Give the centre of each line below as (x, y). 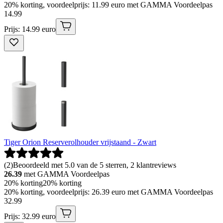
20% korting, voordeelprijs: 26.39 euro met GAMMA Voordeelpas (109, 192)
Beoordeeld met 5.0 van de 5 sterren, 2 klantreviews (95, 165)
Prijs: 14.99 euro (30, 29)
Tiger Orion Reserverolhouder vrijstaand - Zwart (80, 142)
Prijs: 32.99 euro (30, 216)
